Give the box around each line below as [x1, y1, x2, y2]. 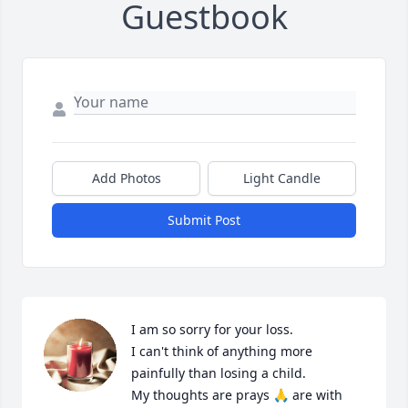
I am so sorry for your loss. [131, 320, 293, 338]
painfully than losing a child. [131, 363, 306, 382]
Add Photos [91, 168, 161, 187]
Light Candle [243, 168, 321, 187]
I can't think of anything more [131, 342, 312, 360]
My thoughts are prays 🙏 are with [131, 385, 342, 403]
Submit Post [168, 210, 240, 229]
